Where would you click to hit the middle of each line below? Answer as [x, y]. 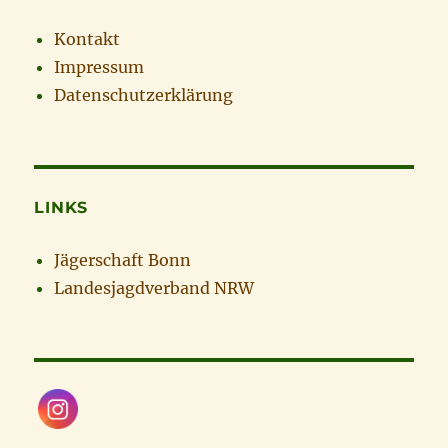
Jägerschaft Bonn [123, 259]
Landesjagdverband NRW [154, 287]
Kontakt [87, 38]
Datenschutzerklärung [144, 94]
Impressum [99, 66]
